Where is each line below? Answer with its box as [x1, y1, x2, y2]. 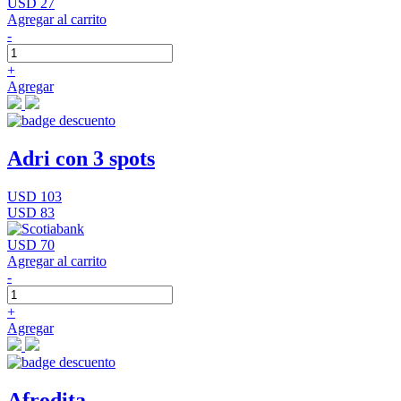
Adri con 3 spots [7, 146, 155, 170]
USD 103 [7, 188, 62, 204]
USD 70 [7, 236, 55, 252]
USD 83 [7, 204, 55, 220]
